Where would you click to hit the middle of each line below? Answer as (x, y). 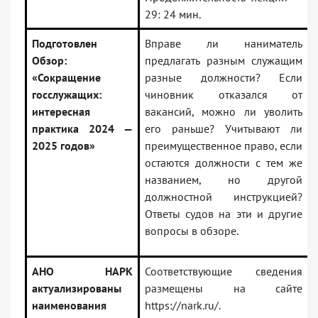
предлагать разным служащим (224, 61)
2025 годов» (64, 146)
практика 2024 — (82, 129)
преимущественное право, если (224, 146)
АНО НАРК (82, 272)
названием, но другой (224, 180)
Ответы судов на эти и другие (224, 214)
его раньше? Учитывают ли (224, 129)
